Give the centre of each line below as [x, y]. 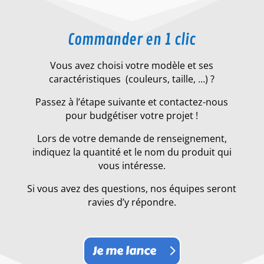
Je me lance [124, 250]
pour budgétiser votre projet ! [132, 115]
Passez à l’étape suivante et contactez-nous [132, 102]
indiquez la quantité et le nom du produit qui [132, 152]
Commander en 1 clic [132, 39]
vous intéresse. [132, 165]
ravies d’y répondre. [132, 202]
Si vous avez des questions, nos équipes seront [132, 188]
